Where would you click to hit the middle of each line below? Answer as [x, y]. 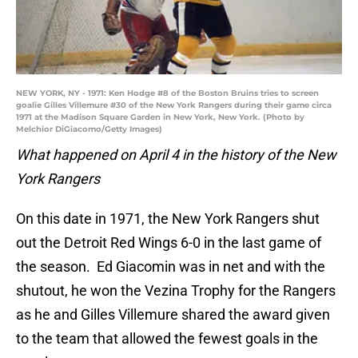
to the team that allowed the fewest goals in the [167, 339]
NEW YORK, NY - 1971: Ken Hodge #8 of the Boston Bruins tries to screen [167, 93]
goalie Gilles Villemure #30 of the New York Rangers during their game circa [174, 105]
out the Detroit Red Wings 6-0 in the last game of [169, 243]
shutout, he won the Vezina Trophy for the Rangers [176, 291]
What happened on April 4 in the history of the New [176, 155]
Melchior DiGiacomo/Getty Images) [89, 129]
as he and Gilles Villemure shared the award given [173, 315]
